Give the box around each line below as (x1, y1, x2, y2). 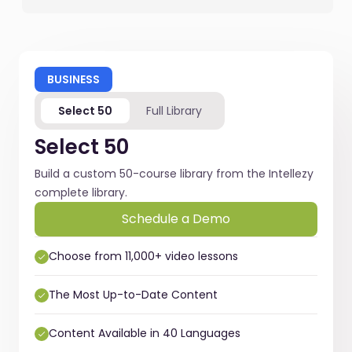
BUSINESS (47, 71, 100, 88)
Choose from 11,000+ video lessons (49, 248, 238, 265)
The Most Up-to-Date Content (49, 287, 218, 303)
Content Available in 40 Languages (49, 325, 240, 342)
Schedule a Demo (122, 210, 230, 229)
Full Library (146, 103, 202, 119)
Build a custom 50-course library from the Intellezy (35, 166, 313, 182)
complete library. (35, 185, 127, 201)
